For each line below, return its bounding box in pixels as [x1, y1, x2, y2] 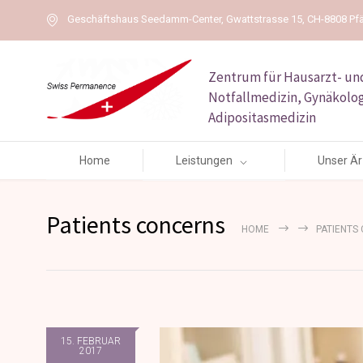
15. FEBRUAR [61, 335, 121, 347]
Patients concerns [46, 209, 225, 240]
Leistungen [176, 154, 233, 167]
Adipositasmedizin [208, 109, 316, 126]
